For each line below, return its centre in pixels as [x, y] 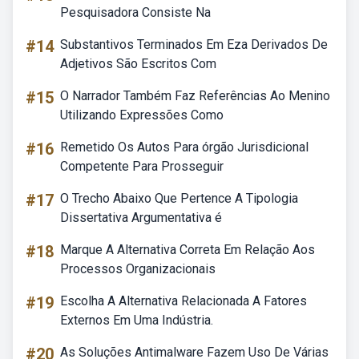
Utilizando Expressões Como [142, 115]
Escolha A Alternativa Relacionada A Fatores [184, 301]
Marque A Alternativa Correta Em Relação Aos [188, 250]
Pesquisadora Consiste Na [135, 12]
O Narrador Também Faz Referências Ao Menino [195, 96]
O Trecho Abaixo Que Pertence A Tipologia [179, 198]
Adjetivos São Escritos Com [138, 64]
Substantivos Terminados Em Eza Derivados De [194, 44]
